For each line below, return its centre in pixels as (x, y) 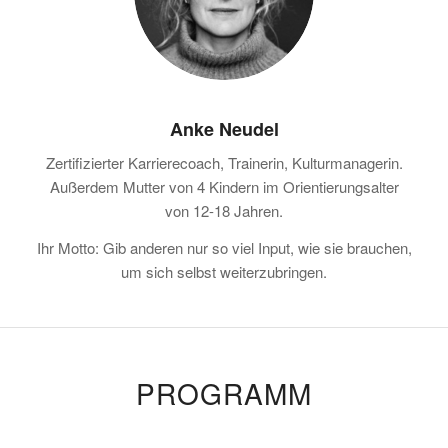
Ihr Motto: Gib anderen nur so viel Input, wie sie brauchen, (224, 248)
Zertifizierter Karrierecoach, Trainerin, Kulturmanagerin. (224, 163)
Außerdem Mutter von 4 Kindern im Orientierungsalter (224, 187)
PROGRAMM (223, 393)
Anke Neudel (224, 128)
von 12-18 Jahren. (224, 211)
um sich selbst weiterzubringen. (224, 272)
